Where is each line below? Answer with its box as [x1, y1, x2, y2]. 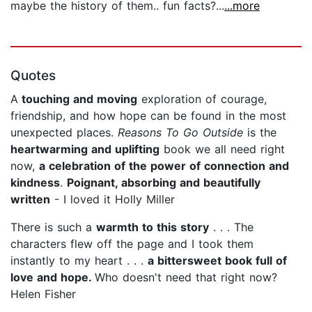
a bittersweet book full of [148, 253, 287, 267]
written [10, 192, 50, 206]
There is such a [10, 219, 96, 234]
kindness [10, 175, 60, 189]
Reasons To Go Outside [118, 125, 243, 139]
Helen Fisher [10, 286, 76, 301]
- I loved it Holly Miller [50, 192, 175, 206]
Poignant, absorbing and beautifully [67, 175, 260, 189]
